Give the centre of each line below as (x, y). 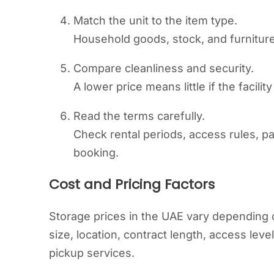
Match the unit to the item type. (155, 21)
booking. (96, 153)
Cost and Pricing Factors (132, 185)
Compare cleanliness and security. (164, 68)
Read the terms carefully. (139, 116)
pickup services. (92, 253)
